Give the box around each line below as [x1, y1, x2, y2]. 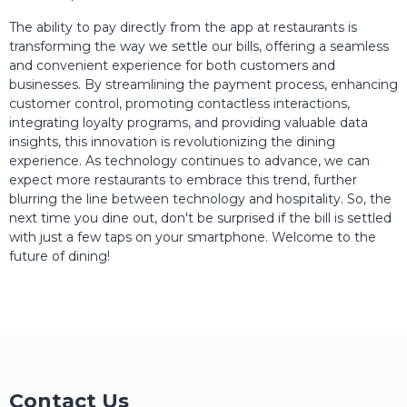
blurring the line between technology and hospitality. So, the [9, 190, 392, 207]
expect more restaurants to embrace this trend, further [9, 171, 357, 188]
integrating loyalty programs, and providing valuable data [9, 114, 368, 131]
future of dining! [9, 247, 110, 264]
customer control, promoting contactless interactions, [9, 94, 350, 112]
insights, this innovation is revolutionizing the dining [9, 133, 335, 150]
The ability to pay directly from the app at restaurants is [9, 18, 357, 35]
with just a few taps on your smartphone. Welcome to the [9, 228, 376, 245]
